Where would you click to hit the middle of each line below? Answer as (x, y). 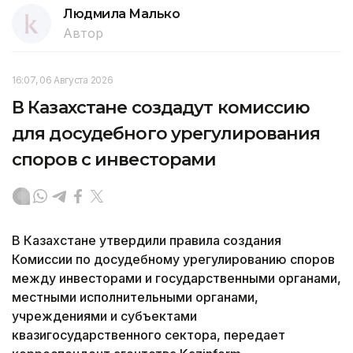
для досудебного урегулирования (166, 133)
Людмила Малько (122, 13)
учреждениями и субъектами (104, 316)
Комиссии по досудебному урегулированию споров (173, 259)
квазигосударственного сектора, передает (149, 334)
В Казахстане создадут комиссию (161, 107)
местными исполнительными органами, (135, 297)
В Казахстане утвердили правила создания (147, 240)
